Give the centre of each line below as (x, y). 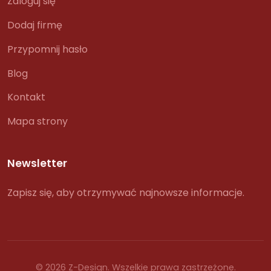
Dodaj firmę (35, 25)
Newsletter (37, 164)
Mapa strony (38, 122)
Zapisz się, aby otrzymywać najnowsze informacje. (126, 193)
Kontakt (26, 97)
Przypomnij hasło (47, 49)
